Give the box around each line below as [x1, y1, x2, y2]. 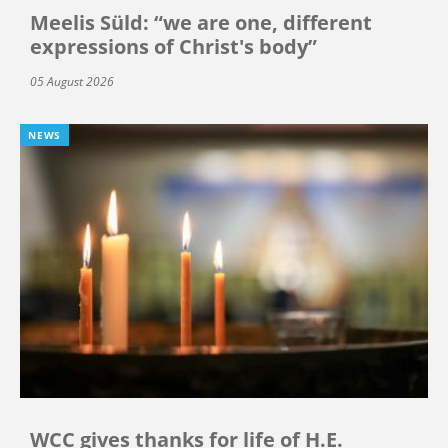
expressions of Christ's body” [30, 33, 317, 61]
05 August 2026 [30, 73, 114, 91]
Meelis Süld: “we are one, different [30, 9, 372, 37]
